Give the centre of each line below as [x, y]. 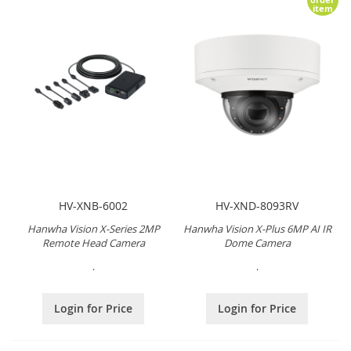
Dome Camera [257, 243]
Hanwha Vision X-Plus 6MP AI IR [257, 229]
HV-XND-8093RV [257, 206]
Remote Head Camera [93, 243]
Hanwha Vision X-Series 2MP [93, 229]
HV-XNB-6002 [94, 206]
